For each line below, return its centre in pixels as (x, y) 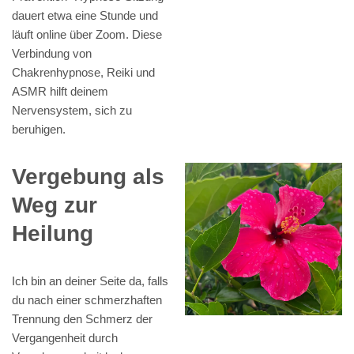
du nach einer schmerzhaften (87, 300)
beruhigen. (39, 130)
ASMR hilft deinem (60, 92)
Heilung (53, 234)
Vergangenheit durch (65, 338)
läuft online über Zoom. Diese (87, 35)
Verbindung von (52, 54)
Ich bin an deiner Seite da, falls (90, 281)
